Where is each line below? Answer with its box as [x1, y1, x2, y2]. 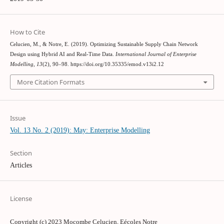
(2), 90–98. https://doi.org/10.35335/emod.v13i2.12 [42, 61, 164, 67]
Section [9, 148, 32, 157]
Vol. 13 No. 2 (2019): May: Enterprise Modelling [9, 126, 150, 134]
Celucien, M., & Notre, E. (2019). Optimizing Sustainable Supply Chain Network [9, 41, 198, 47]
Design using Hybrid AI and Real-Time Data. [9, 51, 115, 57]
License [9, 193, 32, 203]
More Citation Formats [16, 77, 84, 87]
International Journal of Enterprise [115, 51, 196, 57]
